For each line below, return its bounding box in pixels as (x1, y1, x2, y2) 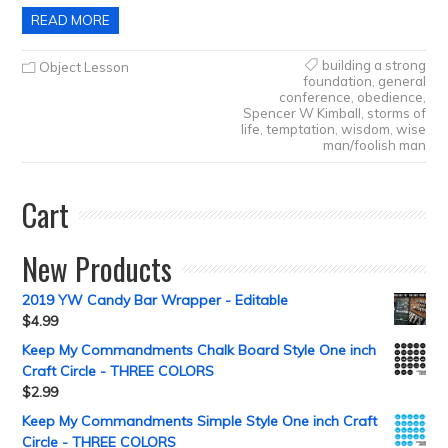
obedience (356, 89, 423, 105)
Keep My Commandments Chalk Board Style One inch (22, 341, 377, 359)
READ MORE (31, 12, 111, 28)
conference (278, 89, 351, 105)
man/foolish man (322, 137, 426, 153)
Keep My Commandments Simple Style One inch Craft (22, 412, 378, 430)
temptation (265, 121, 335, 137)
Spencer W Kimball (242, 105, 361, 121)
